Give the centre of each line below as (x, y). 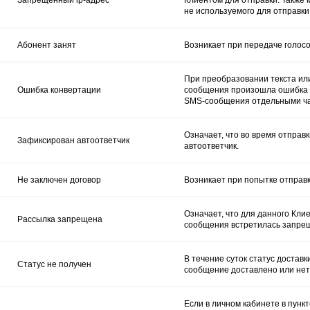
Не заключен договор (59, 180)
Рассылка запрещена (60, 219)
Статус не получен (54, 264)
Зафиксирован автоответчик (73, 140)
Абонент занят (47, 45)
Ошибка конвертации (59, 90)
